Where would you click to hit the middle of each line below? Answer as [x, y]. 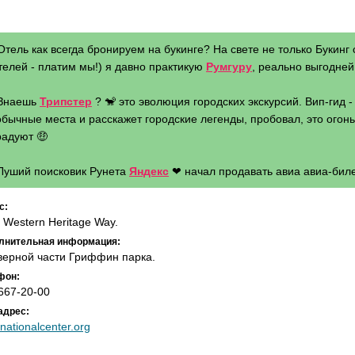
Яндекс [149, 171]
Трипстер [66, 101]
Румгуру [229, 67]
